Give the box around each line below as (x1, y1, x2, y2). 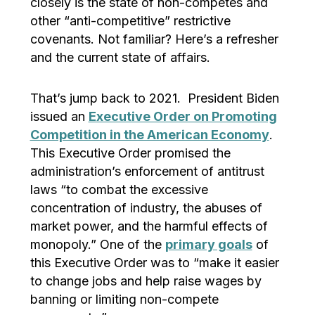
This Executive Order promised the (30, 145, 231, 160)
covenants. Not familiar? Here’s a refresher (30, 31, 278, 46)
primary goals (165, 236, 252, 252)
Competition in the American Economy (30, 127, 269, 142)
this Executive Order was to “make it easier (30, 255, 279, 270)
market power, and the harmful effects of (30, 218, 268, 233)
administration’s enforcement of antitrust (30, 163, 264, 179)
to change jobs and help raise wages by (30, 273, 262, 288)
